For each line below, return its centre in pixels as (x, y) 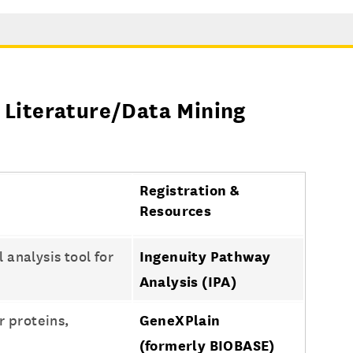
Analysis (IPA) (188, 282)
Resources (175, 211)
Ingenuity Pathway (205, 256)
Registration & (190, 190)
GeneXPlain (180, 320)
